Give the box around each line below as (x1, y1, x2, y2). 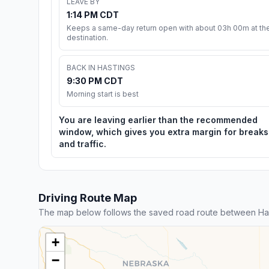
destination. (67, 32, 108, 42)
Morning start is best (67, 89, 139, 98)
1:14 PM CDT (67, 9, 119, 20)
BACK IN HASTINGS (67, 62, 135, 72)
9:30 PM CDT (67, 75, 123, 86)
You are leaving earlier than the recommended (59, 114, 258, 125)
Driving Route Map (38, 191, 137, 204)
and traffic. (59, 138, 106, 149)
